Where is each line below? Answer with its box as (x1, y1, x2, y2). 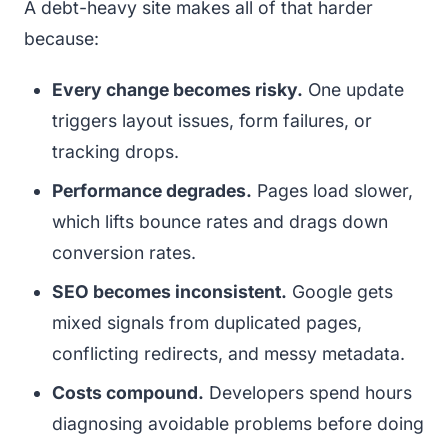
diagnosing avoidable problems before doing (52, 412, 424, 434)
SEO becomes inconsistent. (52, 280, 287, 302)
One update (303, 78, 404, 100)
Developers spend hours (204, 381, 412, 403)
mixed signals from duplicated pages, (52, 311, 362, 333)
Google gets (287, 280, 393, 302)
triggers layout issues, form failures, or (52, 109, 372, 131)
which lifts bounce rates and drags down (52, 210, 388, 232)
